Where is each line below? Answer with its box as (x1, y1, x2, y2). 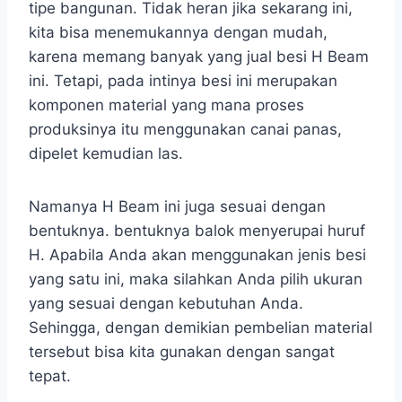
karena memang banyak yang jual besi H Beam (29, 48, 369, 66)
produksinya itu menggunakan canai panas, (29, 120, 342, 139)
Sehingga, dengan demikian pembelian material (29, 319, 372, 337)
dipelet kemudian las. (29, 144, 183, 163)
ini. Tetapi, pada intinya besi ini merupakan (29, 72, 337, 91)
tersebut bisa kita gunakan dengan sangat (29, 343, 335, 362)
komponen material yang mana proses (29, 96, 304, 115)
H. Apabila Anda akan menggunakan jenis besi (29, 246, 366, 265)
